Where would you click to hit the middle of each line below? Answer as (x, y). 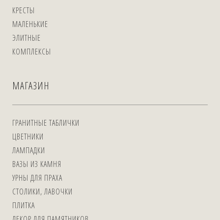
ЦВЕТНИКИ (28, 137)
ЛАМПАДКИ (29, 150)
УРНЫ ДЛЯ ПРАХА (37, 178)
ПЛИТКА (24, 205)
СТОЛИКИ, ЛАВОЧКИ (42, 192)
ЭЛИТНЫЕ (27, 38)
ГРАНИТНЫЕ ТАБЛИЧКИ (46, 123)
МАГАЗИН (31, 86)
